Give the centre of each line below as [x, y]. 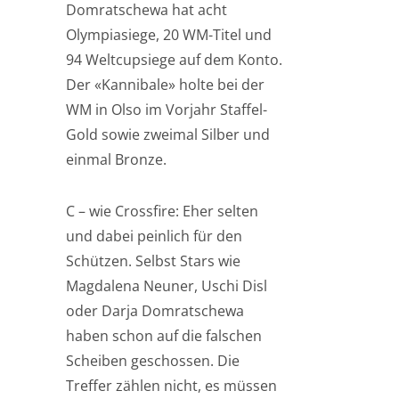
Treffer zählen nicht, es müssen [171, 386]
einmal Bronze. [116, 159]
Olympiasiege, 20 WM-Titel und [169, 35]
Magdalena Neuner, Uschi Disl [167, 286]
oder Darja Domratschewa [155, 311]
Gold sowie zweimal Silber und [168, 134]
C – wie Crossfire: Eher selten [162, 211]
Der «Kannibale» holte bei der [165, 85]
